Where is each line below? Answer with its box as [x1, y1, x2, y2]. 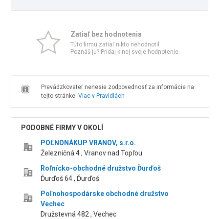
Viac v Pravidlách [78, 92, 125, 99]
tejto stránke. [41, 92, 78, 99]
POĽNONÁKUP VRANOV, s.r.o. [41, 139, 136, 147]
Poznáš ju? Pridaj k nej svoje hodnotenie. [70, 48, 180, 55]
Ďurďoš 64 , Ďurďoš [41, 175, 100, 182]
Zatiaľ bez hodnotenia [70, 30, 142, 38]
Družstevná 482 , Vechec [41, 210, 117, 218]
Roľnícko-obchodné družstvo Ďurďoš [41, 164, 161, 172]
